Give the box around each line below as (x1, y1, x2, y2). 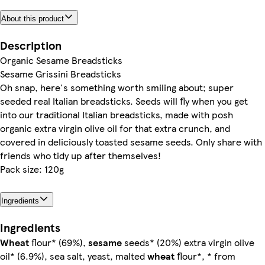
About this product (1, 14, 64, 24)
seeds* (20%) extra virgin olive (122, 235, 254, 249)
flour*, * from (174, 248, 235, 263)
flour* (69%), (29, 235, 88, 249)
